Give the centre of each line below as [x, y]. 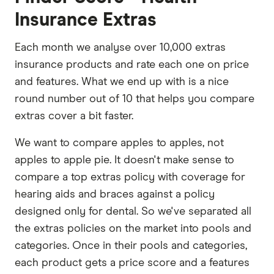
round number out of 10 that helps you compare [135, 99]
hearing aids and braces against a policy [115, 194]
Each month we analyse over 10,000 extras [120, 47]
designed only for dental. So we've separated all [133, 211]
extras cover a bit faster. [74, 116]
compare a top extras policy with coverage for [130, 177]
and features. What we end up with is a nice [122, 82]
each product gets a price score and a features [132, 263]
